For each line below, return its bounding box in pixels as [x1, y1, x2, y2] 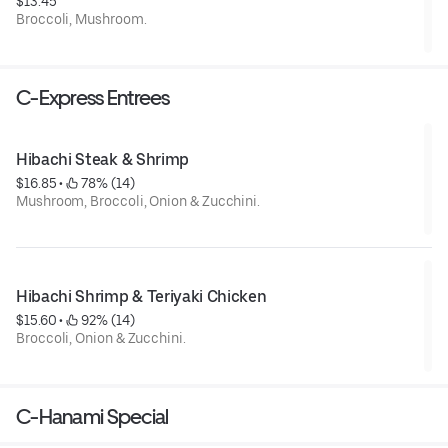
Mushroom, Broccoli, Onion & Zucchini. [16, 193, 261, 210]
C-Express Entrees [16, 85, 170, 111]
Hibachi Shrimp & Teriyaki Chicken [16, 287, 267, 307]
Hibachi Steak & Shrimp [16, 150, 189, 170]
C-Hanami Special [16, 404, 169, 430]
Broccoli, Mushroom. [16, 11, 147, 28]
